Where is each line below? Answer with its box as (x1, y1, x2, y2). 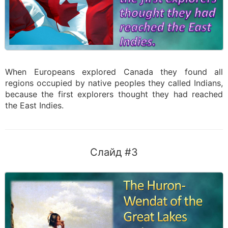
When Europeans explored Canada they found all (5, 67, 223, 77)
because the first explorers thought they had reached (5, 89, 223, 99)
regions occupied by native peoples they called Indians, (5, 78, 223, 88)
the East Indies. (5, 100, 64, 110)
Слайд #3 (90, 146, 138, 158)
